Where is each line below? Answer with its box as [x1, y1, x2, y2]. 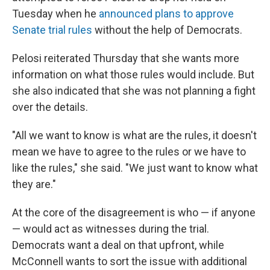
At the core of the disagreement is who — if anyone [12, 206, 256, 219]
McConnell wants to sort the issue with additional [12, 255, 247, 268]
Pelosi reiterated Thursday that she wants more [12, 52, 239, 64]
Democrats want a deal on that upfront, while [12, 239, 224, 251]
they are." [12, 178, 56, 190]
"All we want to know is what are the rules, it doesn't [12, 129, 257, 142]
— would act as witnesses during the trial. [12, 222, 209, 235]
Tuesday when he [12, 7, 99, 20]
